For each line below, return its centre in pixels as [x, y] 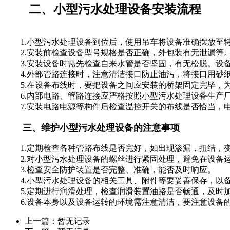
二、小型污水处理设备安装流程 [103, 9]
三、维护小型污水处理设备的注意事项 [92, 128]
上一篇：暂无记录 [57, 221]
